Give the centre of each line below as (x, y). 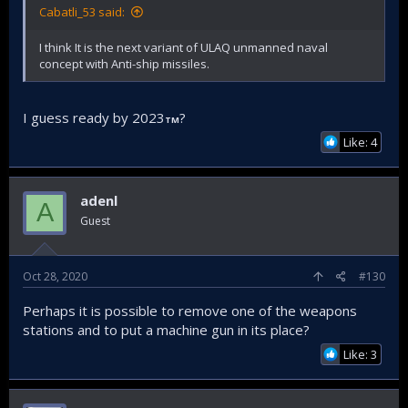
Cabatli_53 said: (82, 12)
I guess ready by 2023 (94, 117)
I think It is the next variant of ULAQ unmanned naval (184, 47)
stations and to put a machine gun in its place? (166, 330)
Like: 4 (360, 142)
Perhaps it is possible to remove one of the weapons (190, 311)
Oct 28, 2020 (55, 276)
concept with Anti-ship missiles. (124, 64)
